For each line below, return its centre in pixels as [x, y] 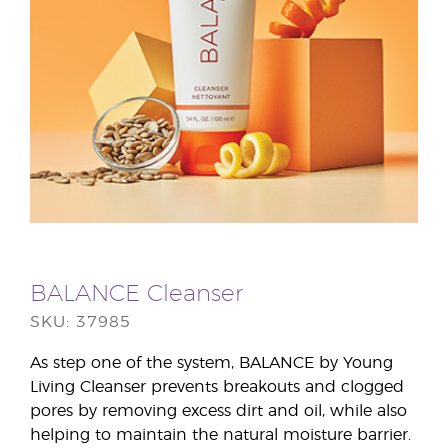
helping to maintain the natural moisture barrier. [220, 435]
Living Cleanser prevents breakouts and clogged [217, 387]
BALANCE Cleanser [136, 295]
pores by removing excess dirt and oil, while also [218, 411]
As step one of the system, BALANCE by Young [211, 363]
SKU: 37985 [80, 322]
